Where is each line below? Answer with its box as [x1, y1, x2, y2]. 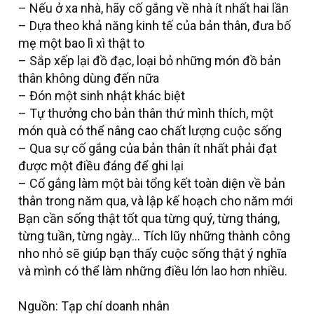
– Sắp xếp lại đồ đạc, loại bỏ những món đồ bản [18, 53, 281, 69]
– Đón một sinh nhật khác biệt [18, 88, 185, 104]
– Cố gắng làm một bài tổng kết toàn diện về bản [18, 176, 285, 191]
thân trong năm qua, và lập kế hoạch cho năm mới [18, 193, 293, 209]
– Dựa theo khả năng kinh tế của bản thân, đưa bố [18, 18, 291, 34]
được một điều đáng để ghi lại [18, 158, 184, 174]
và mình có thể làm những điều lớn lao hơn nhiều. [18, 264, 287, 279]
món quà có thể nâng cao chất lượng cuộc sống [18, 123, 282, 139]
